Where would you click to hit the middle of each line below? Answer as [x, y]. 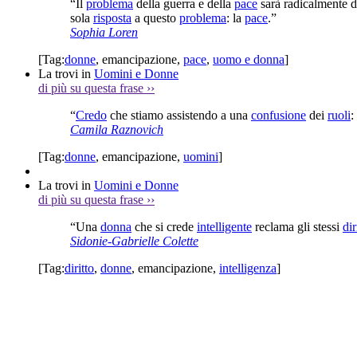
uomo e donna [249, 59]
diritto [79, 268]
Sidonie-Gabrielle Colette [134, 241]
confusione [279, 115]
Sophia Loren [104, 32]
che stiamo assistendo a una [179, 115]
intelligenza [248, 268]
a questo [155, 18]
